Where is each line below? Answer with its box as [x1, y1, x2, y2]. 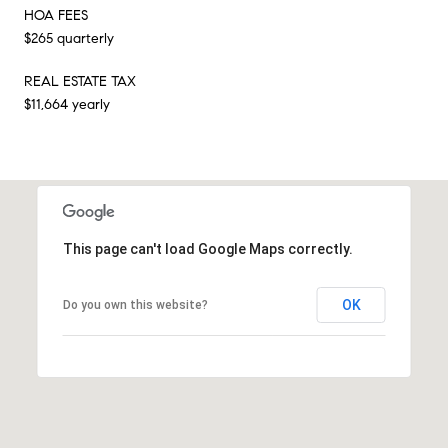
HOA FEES [24, 6, 88, 24]
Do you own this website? [62, 297, 208, 312]
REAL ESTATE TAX [24, 72, 136, 90]
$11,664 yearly [24, 95, 110, 113]
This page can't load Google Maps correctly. [62, 240, 353, 257]
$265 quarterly [24, 29, 114, 47]
